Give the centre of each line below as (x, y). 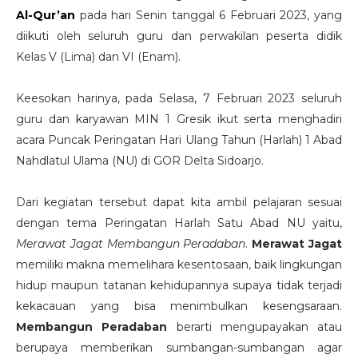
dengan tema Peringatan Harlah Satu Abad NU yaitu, (179, 223)
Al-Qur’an (46, 15)
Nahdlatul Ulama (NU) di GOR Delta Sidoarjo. (141, 160)
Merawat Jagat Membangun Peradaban (131, 243)
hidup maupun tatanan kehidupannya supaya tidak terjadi (179, 285)
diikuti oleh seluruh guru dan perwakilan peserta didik (179, 36)
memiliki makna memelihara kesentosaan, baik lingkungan (179, 264)
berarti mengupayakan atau (255, 326)
